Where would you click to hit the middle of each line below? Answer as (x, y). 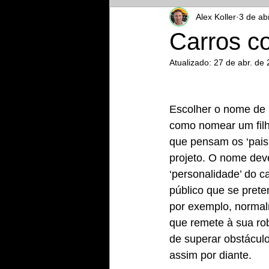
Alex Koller (216, 17)
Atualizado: (192, 62)
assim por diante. (210, 255)
